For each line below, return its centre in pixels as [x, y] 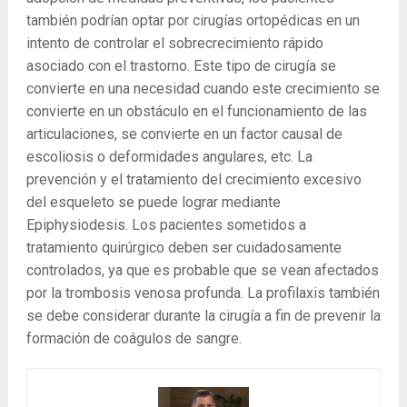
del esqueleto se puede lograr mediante [153, 202]
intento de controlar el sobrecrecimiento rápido [174, 43]
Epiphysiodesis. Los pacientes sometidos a [166, 224]
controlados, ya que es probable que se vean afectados [202, 270]
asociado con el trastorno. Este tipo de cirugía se [181, 65]
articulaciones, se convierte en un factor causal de [184, 134]
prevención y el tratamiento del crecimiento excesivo [194, 179]
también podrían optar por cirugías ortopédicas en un [193, 20]
